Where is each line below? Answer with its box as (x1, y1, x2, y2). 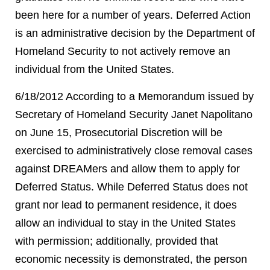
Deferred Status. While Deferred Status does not (15, 181, 248, 193)
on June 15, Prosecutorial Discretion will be (15, 127, 222, 139)
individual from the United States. (15, 63, 174, 75)
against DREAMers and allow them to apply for (15, 163, 240, 175)
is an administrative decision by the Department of (15, 27, 255, 39)
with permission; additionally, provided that (15, 235, 218, 247)
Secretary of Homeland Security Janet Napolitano (15, 108, 253, 121)
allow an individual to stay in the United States (15, 217, 236, 229)
